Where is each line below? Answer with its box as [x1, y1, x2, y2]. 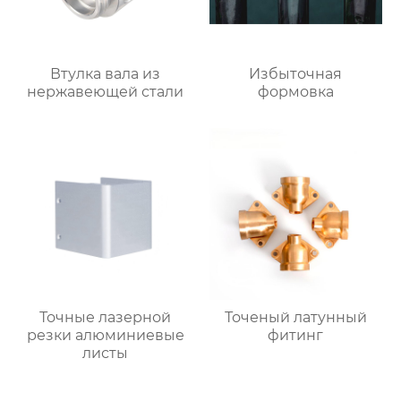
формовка [257, 82, 334, 100]
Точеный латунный [224, 309, 367, 327]
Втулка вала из [50, 64, 161, 82]
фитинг [268, 327, 324, 345]
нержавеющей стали [27, 82, 184, 100]
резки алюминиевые [26, 327, 184, 345]
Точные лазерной [39, 309, 172, 327]
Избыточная [249, 64, 343, 82]
